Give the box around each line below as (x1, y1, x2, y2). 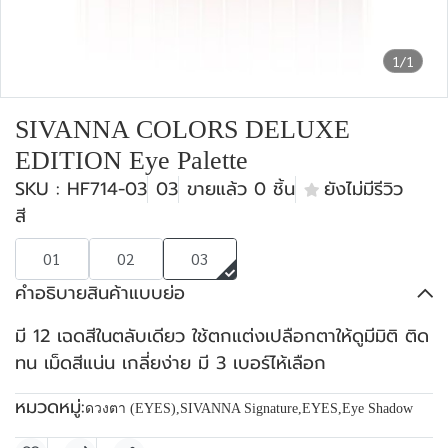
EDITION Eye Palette (15, 146, 248, 175)
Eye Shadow (342, 401, 413, 416)
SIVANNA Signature (180, 401, 298, 416)
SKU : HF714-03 (15, 175, 147, 203)
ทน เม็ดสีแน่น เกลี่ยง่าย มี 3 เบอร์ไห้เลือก (15, 349, 326, 377)
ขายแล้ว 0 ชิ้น (187, 175, 295, 203)
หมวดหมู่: (15, 393, 85, 421)
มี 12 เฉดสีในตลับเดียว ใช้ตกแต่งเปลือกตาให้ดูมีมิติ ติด (15, 322, 429, 350)
